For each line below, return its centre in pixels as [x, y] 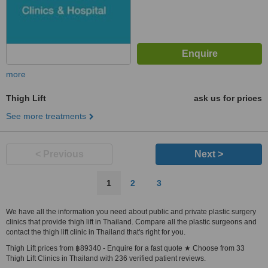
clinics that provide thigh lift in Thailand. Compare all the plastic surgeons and [131, 222]
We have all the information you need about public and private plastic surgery [131, 212]
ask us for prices [228, 98]
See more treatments [46, 116]
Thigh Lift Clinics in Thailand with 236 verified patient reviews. [106, 258]
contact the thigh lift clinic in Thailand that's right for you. [96, 232]
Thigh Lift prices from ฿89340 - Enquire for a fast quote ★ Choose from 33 [125, 248]
